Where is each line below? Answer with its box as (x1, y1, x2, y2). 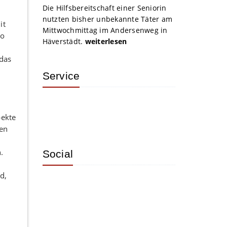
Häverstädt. (42, 36, 85, 46)
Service (42, 70, 80, 82)
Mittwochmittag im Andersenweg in (42, 25, 168, 35)
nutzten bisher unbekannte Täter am (42, 14, 172, 24)
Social (42, 148, 73, 160)
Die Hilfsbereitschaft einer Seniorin (42, 3, 167, 13)
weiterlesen (85, 36, 127, 46)
